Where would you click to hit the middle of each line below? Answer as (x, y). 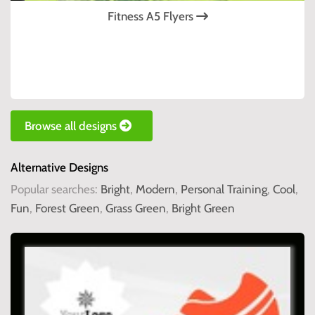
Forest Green (67, 208)
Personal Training (224, 189)
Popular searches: (56, 189)
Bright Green (203, 208)
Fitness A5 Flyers (152, 17)
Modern (155, 189)
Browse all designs (72, 126)
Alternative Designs (59, 168)
